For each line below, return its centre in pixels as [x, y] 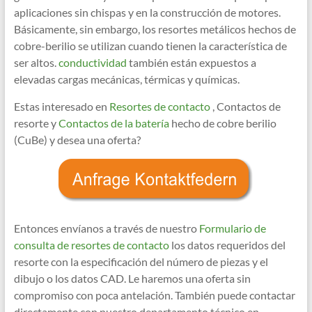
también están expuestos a [191, 63]
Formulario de [231, 228]
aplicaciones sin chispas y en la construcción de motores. [147, 13]
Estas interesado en [60, 107]
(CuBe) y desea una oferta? [77, 140]
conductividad [91, 63]
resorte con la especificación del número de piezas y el [141, 262]
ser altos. [35, 63]
